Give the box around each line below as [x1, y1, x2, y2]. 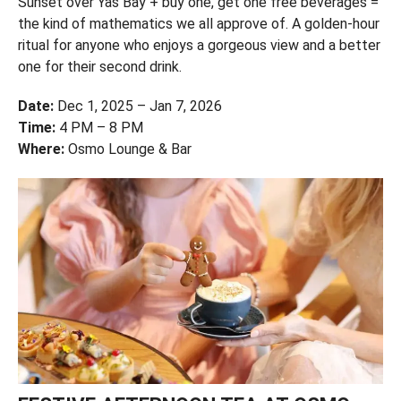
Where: [17, 140, 64, 158]
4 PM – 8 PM [58, 118, 143, 136]
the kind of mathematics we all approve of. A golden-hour [17, 14, 380, 32]
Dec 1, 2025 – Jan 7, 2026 [56, 97, 222, 115]
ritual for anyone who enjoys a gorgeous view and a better [17, 36, 380, 54]
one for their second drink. [17, 57, 182, 75]
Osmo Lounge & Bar [64, 140, 192, 158]
